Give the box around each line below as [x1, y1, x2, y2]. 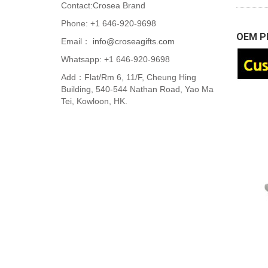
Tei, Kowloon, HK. [61, 96, 127, 106]
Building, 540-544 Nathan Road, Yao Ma [61, 84, 214, 94]
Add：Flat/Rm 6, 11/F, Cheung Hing [61, 72, 196, 82]
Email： [61, 36, 90, 46]
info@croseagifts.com [90, 36, 175, 46]
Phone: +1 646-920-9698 [61, 19, 156, 28]
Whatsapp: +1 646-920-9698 [61, 54, 170, 64]
